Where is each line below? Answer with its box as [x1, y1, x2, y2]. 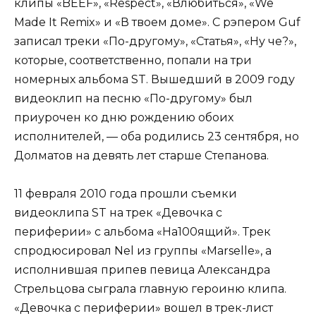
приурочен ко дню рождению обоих [14, 111, 233, 125]
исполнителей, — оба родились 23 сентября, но [14, 130, 299, 144]
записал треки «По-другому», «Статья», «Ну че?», [14, 35, 296, 49]
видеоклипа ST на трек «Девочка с [14, 206, 222, 220]
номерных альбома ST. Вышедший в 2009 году [14, 73, 295, 87]
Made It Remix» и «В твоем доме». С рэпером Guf [14, 16, 300, 30]
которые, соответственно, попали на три [14, 54, 252, 68]
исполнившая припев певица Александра [14, 263, 270, 277]
